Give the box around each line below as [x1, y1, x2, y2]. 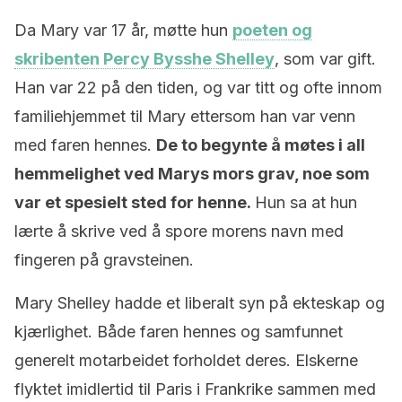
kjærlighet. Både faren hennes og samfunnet [14, 322, 343, 341]
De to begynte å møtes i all [156, 135, 365, 154]
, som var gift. [275, 49, 376, 68]
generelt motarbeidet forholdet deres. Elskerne [14, 351, 358, 370]
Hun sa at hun [255, 193, 357, 212]
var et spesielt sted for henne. [14, 193, 255, 212]
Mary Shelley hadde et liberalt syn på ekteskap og [14, 293, 385, 312]
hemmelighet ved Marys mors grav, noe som [14, 164, 370, 183]
